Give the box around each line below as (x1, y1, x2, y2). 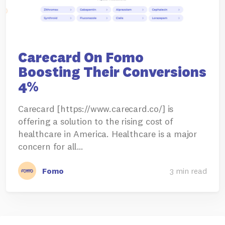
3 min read (170, 166, 207, 176)
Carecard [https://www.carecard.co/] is (18, 103, 174, 115)
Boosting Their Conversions (18, 63, 206, 81)
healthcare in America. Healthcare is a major (18, 128, 197, 140)
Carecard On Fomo (18, 48, 144, 66)
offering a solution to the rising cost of (18, 116, 173, 128)
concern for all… (18, 141, 84, 153)
